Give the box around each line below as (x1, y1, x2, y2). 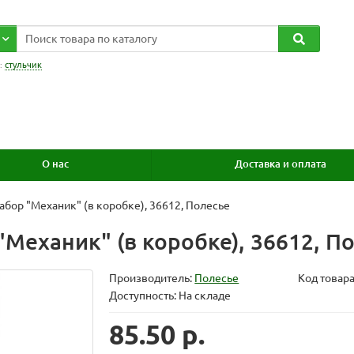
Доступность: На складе (109, 289, 232, 303)
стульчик (5, 60, 42, 70)
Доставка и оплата (234, 158, 326, 171)
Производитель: (109, 272, 195, 285)
